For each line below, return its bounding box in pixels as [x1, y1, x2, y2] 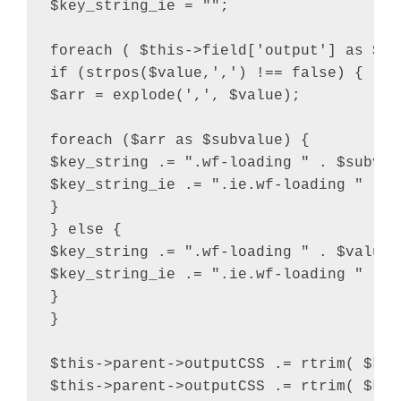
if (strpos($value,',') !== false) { [49, 65, 363, 82]
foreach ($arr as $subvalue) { [49, 132, 310, 149]
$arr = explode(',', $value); [49, 88, 301, 105]
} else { [49, 222, 122, 239]
